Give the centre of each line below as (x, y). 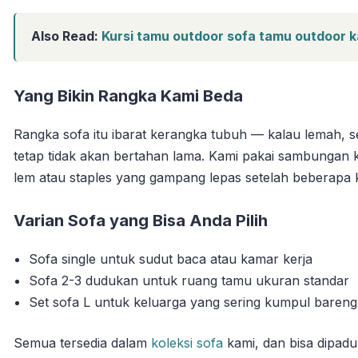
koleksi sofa (187, 342)
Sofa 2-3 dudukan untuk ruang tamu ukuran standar (189, 280)
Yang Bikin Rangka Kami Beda (128, 95)
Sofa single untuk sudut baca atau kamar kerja (171, 259)
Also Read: (66, 36)
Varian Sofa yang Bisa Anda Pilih (141, 220)
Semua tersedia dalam (82, 342)
